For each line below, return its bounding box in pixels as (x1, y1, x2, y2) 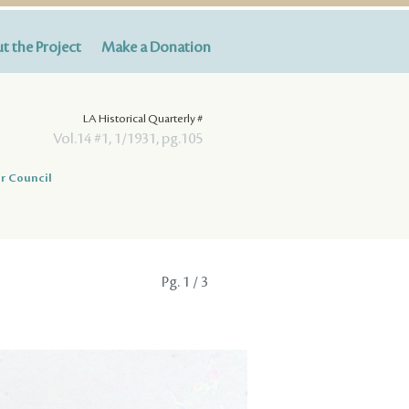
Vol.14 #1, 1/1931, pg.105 (53, 130, 203, 147)
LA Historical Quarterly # (83, 111, 203, 125)
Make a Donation (101, 39, 211, 56)
